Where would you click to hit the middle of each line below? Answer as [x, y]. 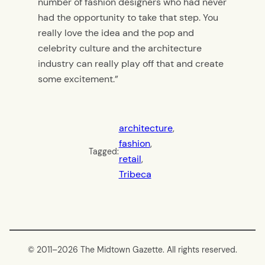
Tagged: [104, 151]
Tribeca [135, 174]
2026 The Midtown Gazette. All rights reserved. [147, 250]
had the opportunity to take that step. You [128, 18]
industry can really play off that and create [131, 64]
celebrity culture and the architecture [120, 49]
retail [130, 159]
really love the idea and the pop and [116, 33]
